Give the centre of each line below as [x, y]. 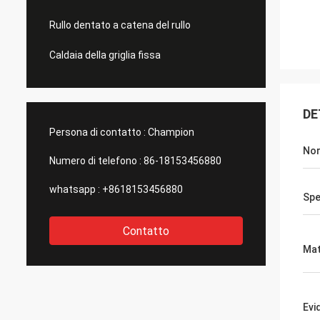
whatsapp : [75, 189]
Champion [171, 132]
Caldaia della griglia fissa [105, 55]
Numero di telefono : [95, 161]
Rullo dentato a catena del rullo [120, 25]
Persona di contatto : [97, 132]
